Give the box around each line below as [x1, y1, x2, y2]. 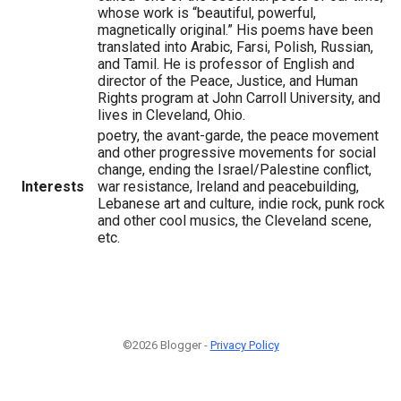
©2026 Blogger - [122, 337, 210, 352]
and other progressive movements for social [98, 143, 376, 161]
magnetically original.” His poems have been [98, 21, 373, 38]
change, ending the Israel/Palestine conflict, [98, 160, 371, 178]
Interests [21, 177, 84, 195]
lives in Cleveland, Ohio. [98, 106, 245, 124]
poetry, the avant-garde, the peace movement [98, 126, 379, 144]
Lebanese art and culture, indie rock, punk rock [98, 194, 385, 212]
